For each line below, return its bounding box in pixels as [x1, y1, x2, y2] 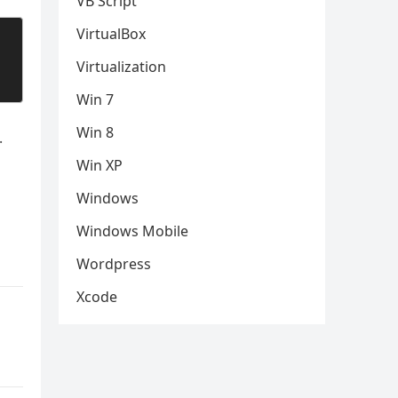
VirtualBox [76, 24, 146, 44]
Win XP [76, 155, 123, 176]
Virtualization [76, 57, 166, 77]
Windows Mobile [76, 221, 188, 242]
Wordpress [76, 254, 151, 275]
